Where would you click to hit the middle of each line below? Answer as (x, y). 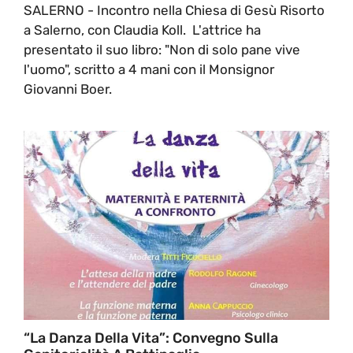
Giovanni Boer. (68, 89)
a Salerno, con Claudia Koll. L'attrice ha (142, 30)
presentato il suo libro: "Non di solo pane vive (162, 49)
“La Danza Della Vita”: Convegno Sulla (151, 338)
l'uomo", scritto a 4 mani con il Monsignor (149, 69)
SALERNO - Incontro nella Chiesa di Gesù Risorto (174, 10)
